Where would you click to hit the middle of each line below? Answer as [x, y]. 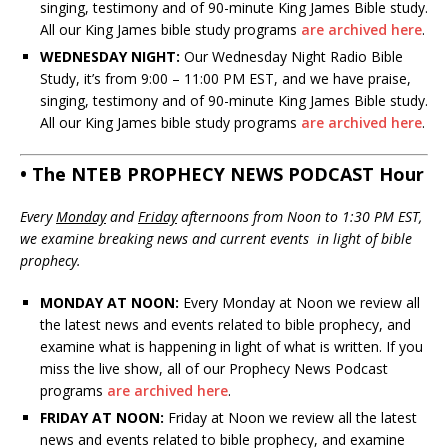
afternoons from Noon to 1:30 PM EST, [299, 216]
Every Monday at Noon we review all [299, 302]
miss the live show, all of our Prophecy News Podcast [214, 368]
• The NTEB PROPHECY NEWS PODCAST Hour [222, 173]
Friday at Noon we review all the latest [290, 417]
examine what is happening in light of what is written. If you [231, 346]
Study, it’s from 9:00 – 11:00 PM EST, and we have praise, [225, 78]
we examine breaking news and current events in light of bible [216, 238]
